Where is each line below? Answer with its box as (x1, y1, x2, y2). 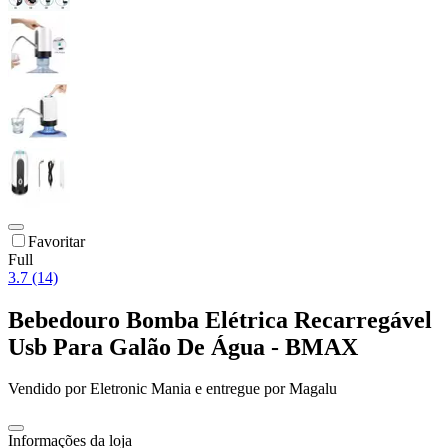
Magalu (289, 380, 337, 398)
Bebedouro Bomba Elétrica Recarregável (8, 306, 432, 333)
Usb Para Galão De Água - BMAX (8, 333, 358, 360)
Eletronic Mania (90, 380, 191, 398)
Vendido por (8, 380, 90, 398)
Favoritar (28, 232, 85, 250)
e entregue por (191, 380, 285, 398)
